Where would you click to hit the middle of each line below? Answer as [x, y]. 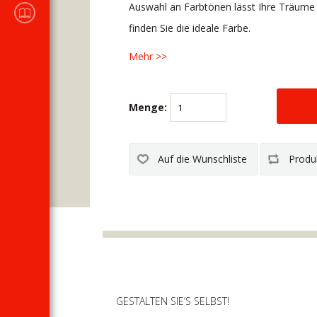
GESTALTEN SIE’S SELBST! [173, 301]
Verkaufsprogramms [88, 19]
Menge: [148, 107]
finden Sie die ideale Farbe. [191, 28]
